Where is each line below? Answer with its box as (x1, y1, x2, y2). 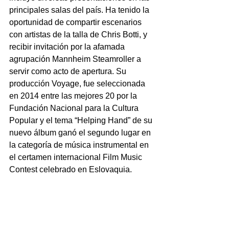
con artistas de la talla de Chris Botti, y (9, 30, 149, 39)
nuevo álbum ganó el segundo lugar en (9, 128, 153, 137)
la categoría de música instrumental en (9, 140, 151, 149)
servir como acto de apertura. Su (9, 66, 128, 76)
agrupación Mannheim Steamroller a (9, 54, 143, 63)
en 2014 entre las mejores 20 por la (9, 91, 139, 100)
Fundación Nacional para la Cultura (9, 103, 141, 112)
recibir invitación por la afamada (9, 42, 127, 51)
